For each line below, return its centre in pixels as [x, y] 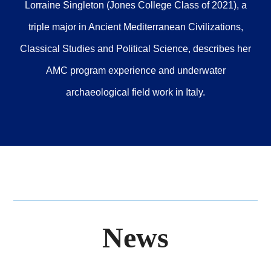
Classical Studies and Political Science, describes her [135, 49]
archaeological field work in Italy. [135, 93]
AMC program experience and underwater [135, 71]
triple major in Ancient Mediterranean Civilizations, [135, 27]
